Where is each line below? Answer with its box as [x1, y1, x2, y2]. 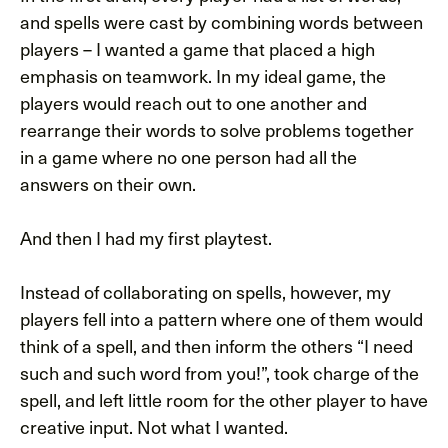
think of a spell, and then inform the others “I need [20, 333, 413, 359]
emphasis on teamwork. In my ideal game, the [20, 63, 386, 89]
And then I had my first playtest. [20, 225, 276, 251]
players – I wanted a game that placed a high [20, 36, 375, 62]
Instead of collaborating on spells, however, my [20, 279, 391, 305]
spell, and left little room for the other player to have [20, 387, 428, 413]
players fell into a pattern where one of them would [20, 306, 423, 332]
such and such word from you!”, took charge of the [20, 360, 419, 386]
